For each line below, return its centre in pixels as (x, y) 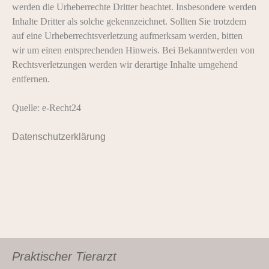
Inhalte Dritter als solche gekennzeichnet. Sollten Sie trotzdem (129, 21)
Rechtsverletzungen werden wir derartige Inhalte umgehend (125, 65)
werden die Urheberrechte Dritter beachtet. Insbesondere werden (134, 7)
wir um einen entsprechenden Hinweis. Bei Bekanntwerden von (133, 50)
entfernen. (31, 79)
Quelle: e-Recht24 (48, 108)
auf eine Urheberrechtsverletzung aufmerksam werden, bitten (127, 36)
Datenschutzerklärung (59, 137)
